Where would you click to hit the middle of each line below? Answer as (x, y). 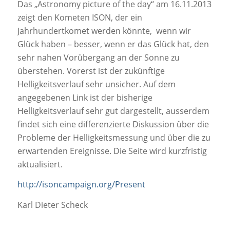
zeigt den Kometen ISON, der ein (80, 17)
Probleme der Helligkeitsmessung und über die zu (114, 137)
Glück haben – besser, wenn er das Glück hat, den (113, 44)
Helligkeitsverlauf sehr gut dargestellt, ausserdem (113, 111)
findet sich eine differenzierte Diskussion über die (113, 124)
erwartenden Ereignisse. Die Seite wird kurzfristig (112, 151)
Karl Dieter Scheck (52, 205)
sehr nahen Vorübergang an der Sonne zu (98, 57)
